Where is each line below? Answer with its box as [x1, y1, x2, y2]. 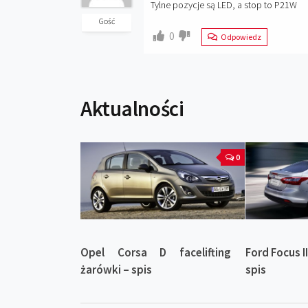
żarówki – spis [80, 262, 152, 278]
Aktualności [80, 95, 184, 122]
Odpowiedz [219, 32, 261, 42]
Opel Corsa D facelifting [80, 245, 231, 261]
